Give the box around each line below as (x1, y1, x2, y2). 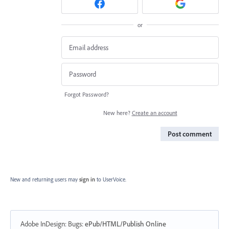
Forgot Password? (64, 90, 109, 98)
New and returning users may (10, 175, 79, 183)
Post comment (168, 129, 212, 139)
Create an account (131, 108, 177, 117)
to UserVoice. (97, 175, 126, 183)
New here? (103, 108, 132, 117)
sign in (79, 175, 95, 183)
